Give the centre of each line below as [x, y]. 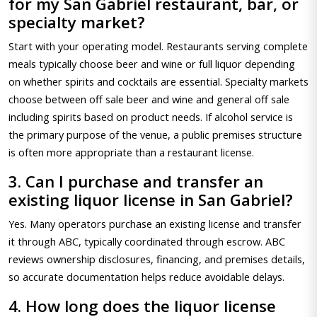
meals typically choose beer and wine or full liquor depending [152, 64]
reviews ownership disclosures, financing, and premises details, [157, 259]
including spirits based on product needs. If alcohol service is [151, 117]
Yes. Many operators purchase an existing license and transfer [155, 224]
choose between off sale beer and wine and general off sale [149, 99]
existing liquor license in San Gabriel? [151, 200]
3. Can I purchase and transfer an [136, 181]
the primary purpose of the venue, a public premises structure [155, 134]
